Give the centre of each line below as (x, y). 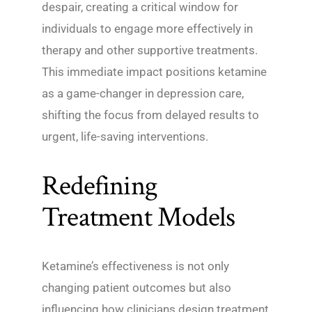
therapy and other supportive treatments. (150, 50)
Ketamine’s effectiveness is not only (135, 266)
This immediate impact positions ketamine (154, 72)
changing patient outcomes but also (136, 288)
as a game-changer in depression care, (143, 94)
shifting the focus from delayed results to (150, 115)
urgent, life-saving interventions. (125, 137)
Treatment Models (139, 217)
